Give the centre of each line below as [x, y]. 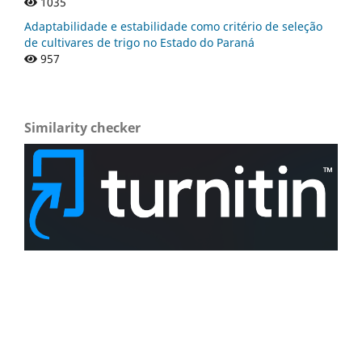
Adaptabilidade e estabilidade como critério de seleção [173, 26]
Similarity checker [82, 127]
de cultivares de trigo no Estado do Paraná [139, 42]
